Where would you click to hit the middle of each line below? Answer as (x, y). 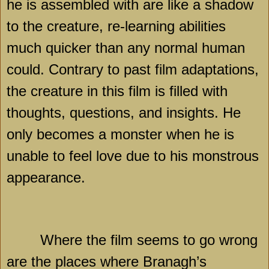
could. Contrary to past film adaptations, (133, 69)
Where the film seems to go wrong (149, 240)
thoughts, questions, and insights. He (124, 112)
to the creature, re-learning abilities (116, 26)
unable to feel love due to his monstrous (133, 156)
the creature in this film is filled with (117, 91)
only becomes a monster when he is (120, 134)
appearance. (46, 177)
